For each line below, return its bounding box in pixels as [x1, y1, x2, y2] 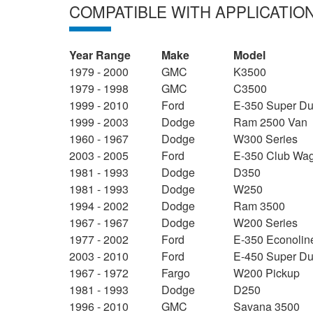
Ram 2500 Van [233, 114, 308, 131]
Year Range [69, 47, 131, 64]
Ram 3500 [233, 198, 286, 214]
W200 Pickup [233, 265, 300, 282]
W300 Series [233, 131, 298, 147]
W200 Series [233, 214, 298, 231]
